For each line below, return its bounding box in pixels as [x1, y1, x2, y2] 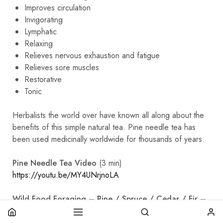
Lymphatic [24, 25, 57, 37]
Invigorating [24, 13, 63, 25]
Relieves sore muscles [24, 61, 99, 73]
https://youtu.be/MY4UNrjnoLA [12, 169, 119, 181]
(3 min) [99, 157, 122, 169]
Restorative [24, 73, 62, 85]
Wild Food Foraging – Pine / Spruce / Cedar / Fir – [12, 193, 206, 205]
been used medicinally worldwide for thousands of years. [12, 133, 205, 145]
